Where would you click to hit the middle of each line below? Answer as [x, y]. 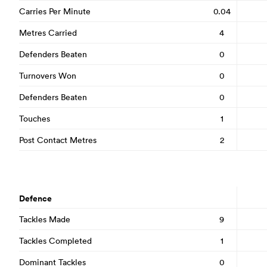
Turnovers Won [48, 75]
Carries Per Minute [55, 11]
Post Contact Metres [58, 140]
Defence [35, 198]
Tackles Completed [55, 240]
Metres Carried [48, 32]
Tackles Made [45, 219]
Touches [35, 118]
